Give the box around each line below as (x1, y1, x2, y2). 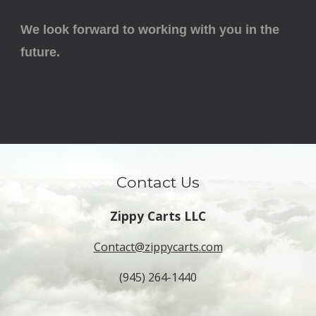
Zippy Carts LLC (110, 207, 206, 224)
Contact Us (116, 173, 200, 191)
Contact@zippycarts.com (93, 239, 223, 255)
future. (20, 45, 61, 59)
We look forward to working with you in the (20, 23, 280, 37)
